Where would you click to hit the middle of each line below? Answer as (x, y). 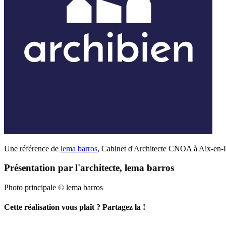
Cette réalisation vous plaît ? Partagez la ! (75, 207)
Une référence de (32, 148)
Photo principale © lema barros (53, 188)
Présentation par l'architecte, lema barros (89, 168)
